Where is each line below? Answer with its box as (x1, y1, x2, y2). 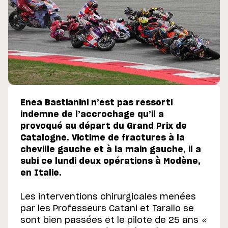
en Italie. (20, 169, 62, 178)
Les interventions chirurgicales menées (20, 193, 196, 202)
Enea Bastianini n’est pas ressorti (20, 99, 173, 107)
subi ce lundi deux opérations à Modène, (20, 157, 201, 166)
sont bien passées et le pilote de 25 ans (20, 216, 201, 225)
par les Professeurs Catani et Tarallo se (20, 205, 194, 213)
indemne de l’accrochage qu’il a (20, 110, 164, 119)
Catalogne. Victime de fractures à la (20, 134, 185, 142)
